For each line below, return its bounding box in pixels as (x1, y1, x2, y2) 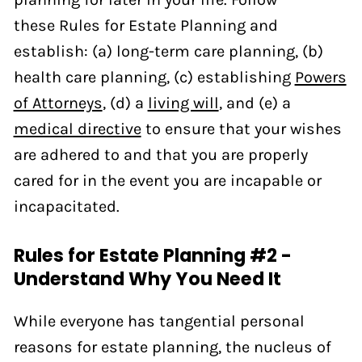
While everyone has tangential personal (13, 311, 305, 331)
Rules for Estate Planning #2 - (13, 242, 292, 268)
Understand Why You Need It (13, 265, 281, 292)
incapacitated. (13, 196, 120, 216)
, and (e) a (218, 92, 291, 112)
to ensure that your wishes (141, 118, 342, 138)
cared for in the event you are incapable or (13, 170, 322, 190)
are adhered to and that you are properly (13, 144, 308, 164)
